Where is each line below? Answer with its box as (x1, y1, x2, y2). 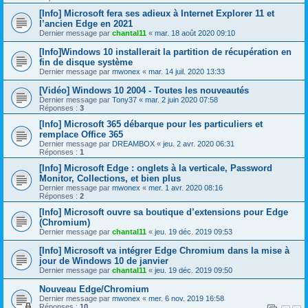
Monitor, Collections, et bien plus (39, 173, 181, 184)
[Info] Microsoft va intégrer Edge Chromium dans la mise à (39, 245, 289, 256)
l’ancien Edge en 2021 (39, 19, 133, 29)
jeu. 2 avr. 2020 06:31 (163, 140, 234, 148)
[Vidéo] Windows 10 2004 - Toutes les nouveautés (39, 85, 249, 96)
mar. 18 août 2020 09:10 (155, 29, 235, 37)
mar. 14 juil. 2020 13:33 (148, 67, 225, 76)
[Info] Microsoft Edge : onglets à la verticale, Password (39, 163, 272, 173)
